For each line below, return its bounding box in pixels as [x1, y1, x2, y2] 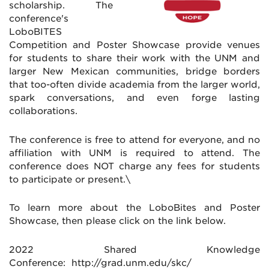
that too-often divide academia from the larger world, [9, 79, 260, 91]
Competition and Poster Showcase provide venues [9, 40, 260, 51]
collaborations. [9, 106, 77, 117]
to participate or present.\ [9, 174, 130, 185]
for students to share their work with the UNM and [9, 53, 260, 64]
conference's [9, 13, 68, 25]
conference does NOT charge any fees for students [9, 160, 260, 172]
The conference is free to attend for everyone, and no [9, 134, 260, 145]
